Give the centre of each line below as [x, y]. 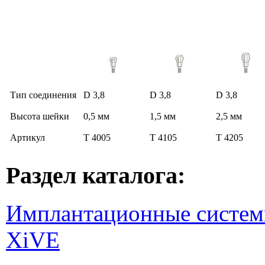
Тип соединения [43, 95]
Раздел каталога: [96, 175]
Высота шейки [40, 116]
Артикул [28, 137]
